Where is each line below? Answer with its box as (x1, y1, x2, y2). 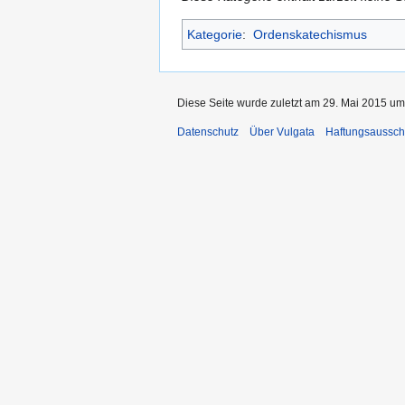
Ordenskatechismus (252, 27, 367, 42)
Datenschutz (177, 126, 239, 139)
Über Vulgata (250, 126, 315, 139)
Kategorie (187, 27, 242, 42)
